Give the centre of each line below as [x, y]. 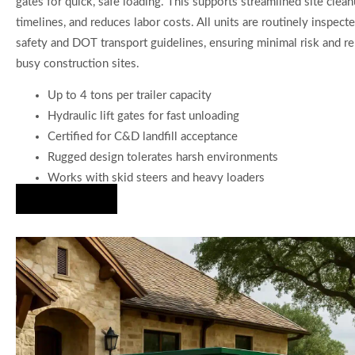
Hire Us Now [67, 199]
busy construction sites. [78, 64]
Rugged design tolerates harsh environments [163, 158]
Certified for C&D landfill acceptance [143, 137]
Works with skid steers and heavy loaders [156, 178]
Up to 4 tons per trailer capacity [130, 96]
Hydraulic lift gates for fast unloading [143, 116]
